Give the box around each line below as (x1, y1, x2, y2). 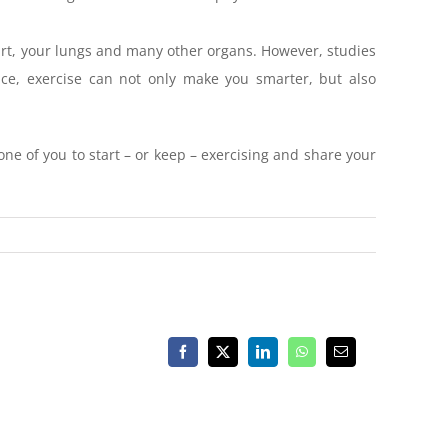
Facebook (181, 350, 236, 365)
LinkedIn (261, 350, 314, 365)
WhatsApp (300, 350, 360, 365)
